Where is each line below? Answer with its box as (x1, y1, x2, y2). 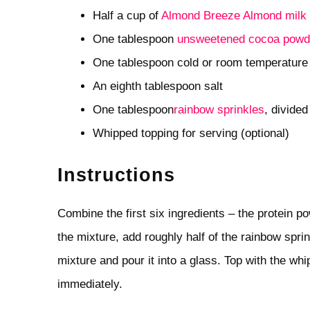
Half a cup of (92, 8, 161, 22)
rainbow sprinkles (173, 102, 264, 116)
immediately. (57, 277, 122, 291)
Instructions (57, 165, 175, 186)
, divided (264, 102, 308, 116)
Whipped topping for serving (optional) (92, 126, 289, 140)
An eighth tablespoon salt (92, 79, 223, 93)
